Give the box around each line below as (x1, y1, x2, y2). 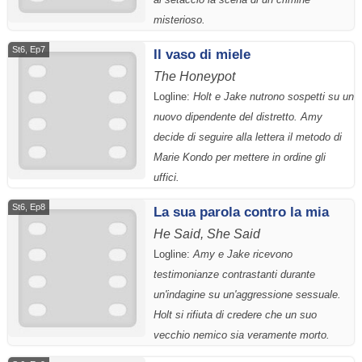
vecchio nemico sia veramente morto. (154, 328, 330, 341)
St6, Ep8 (12, 202, 45, 213)
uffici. (154, 171, 179, 184)
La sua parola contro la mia (154, 204, 329, 220)
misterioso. (154, 14, 205, 27)
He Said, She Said (154, 226, 260, 241)
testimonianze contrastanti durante (154, 267, 315, 280)
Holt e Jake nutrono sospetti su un (193, 90, 354, 103)
